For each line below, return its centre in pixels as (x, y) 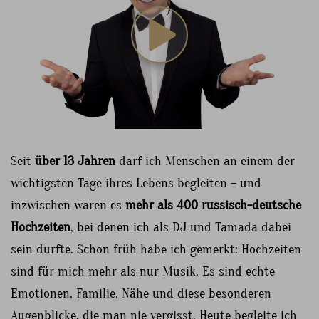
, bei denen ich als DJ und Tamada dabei (181, 227)
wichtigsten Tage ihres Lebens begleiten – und (136, 183)
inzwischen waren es (68, 205)
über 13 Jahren (75, 161)
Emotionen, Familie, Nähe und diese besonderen (141, 293)
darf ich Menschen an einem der (205, 161)
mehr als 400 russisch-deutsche (213, 205)
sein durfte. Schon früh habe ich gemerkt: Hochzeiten (156, 249)
